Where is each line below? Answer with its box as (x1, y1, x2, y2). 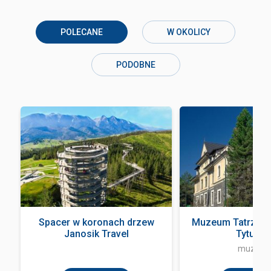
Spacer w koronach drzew (38, 217, 154, 228)
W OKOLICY (167, 27, 211, 37)
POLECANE (60, 27, 103, 37)
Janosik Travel (64, 228, 129, 240)
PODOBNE (116, 60, 155, 70)
